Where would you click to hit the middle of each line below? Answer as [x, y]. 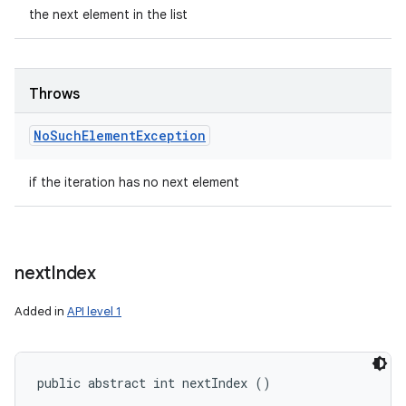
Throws [54, 94]
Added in [41, 311]
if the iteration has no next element [134, 182]
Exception [171, 135]
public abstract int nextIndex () [154, 383]
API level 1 [94, 311]
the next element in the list [108, 14]
